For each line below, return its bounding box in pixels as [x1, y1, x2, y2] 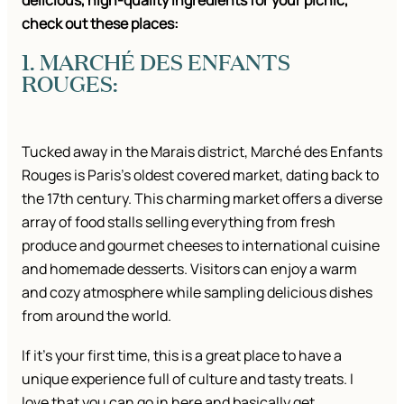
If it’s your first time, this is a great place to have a [22, 345, 342, 366]
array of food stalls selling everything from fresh [22, 212, 335, 233]
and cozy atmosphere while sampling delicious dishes [22, 282, 372, 303]
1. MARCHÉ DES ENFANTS [22, 47, 290, 78]
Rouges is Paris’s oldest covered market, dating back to [22, 165, 379, 186]
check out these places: [22, 14, 179, 34]
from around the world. [22, 306, 174, 326]
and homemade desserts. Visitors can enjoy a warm [22, 259, 357, 280]
